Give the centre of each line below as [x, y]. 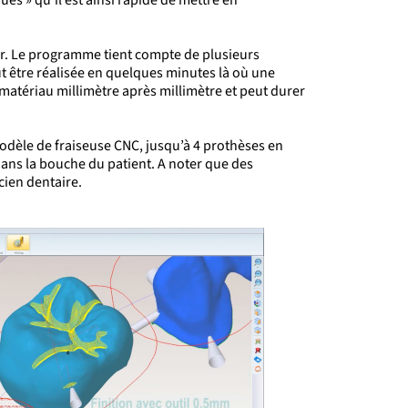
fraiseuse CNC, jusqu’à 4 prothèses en [168, 145]
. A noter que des [202, 163]
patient [129, 163]
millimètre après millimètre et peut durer [179, 91]
